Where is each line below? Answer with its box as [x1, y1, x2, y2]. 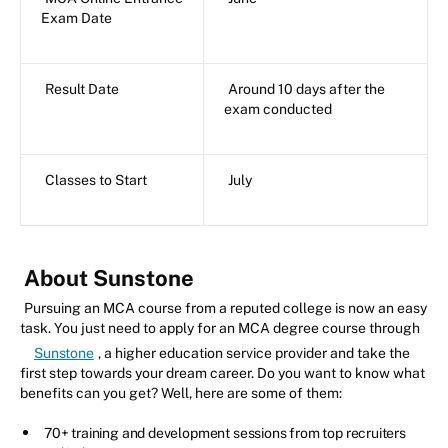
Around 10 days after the [228, 80, 385, 97]
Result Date [45, 80, 119, 97]
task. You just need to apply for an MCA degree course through [20, 319, 420, 336]
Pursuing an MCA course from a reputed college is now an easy [24, 299, 427, 316]
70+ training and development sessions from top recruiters [44, 424, 406, 441]
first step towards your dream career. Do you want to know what [20, 364, 425, 381]
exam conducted [224, 100, 332, 117]
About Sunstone [24, 264, 194, 291]
